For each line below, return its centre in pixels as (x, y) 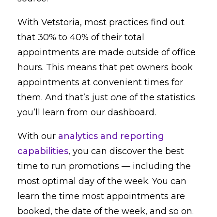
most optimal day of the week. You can (102, 181)
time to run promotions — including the (104, 166)
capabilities (43, 151)
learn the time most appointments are (101, 196)
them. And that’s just (64, 97)
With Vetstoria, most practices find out (101, 22)
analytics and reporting (110, 136)
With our (37, 136)
